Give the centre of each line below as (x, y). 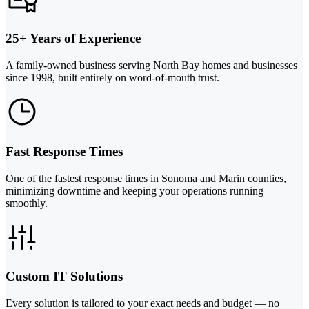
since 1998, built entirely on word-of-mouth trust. (112, 78)
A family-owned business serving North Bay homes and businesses (151, 66)
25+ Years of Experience (73, 39)
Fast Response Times (64, 151)
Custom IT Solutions (64, 277)
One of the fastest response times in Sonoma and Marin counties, (146, 178)
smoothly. (27, 203)
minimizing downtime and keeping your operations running (134, 190)
